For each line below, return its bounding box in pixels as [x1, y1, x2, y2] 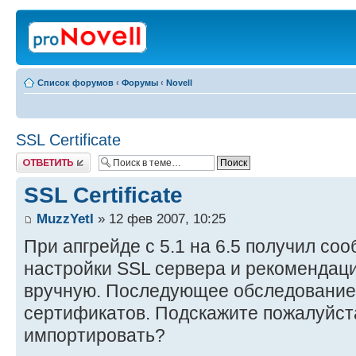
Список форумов [37, 78, 114, 87]
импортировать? [24, 325, 165, 346]
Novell [166, 78, 192, 87]
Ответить [16, 153, 54, 162]
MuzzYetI [37, 211, 94, 227]
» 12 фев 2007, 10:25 [94, 211, 226, 227]
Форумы [122, 78, 158, 87]
